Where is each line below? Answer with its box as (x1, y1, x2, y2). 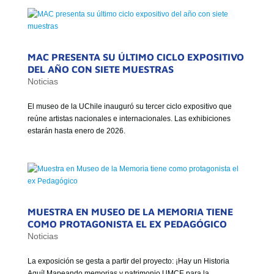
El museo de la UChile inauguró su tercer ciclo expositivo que (27, 102, 232, 111)
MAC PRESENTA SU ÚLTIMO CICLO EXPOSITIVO (27, 51, 244, 62)
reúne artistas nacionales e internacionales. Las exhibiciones (27, 114, 231, 123)
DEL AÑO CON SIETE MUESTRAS (27, 64, 174, 75)
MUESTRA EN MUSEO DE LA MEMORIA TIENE (27, 206, 233, 217)
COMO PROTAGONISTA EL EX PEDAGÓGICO (27, 218, 227, 229)
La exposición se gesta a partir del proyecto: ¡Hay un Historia (27, 257, 229, 265)
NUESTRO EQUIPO (56, 21, 146, 32)
